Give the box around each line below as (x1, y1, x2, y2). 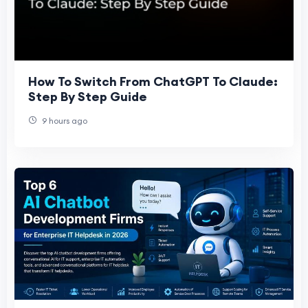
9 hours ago (40, 115, 87, 126)
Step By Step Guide (28, 88, 147, 104)
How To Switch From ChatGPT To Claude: (28, 73, 278, 89)
